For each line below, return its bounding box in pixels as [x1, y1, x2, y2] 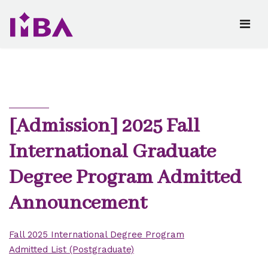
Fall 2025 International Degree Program [9, 229, 184, 240]
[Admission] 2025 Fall [9, 114, 200, 139]
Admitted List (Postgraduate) [9, 244, 134, 255]
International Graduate [9, 139, 216, 165]
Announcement [9, 191, 147, 216]
